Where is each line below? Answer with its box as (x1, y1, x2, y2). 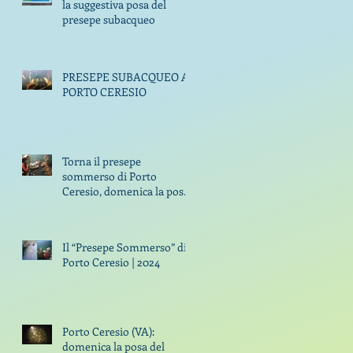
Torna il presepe (62, 154, 141, 169)
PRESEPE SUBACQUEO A (62, 69, 189, 84)
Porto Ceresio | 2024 (62, 255, 160, 269)
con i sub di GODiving (62, 199, 168, 214)
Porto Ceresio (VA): (62, 324, 154, 339)
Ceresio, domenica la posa (62, 184, 189, 199)
